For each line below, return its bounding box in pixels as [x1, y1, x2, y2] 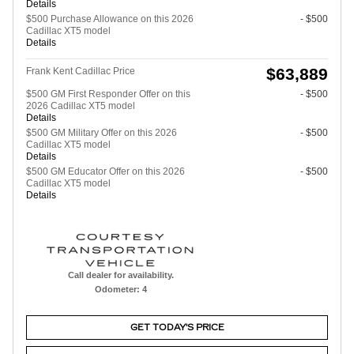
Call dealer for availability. [67, 269, 174, 280]
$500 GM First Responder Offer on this [26, 88, 190, 100]
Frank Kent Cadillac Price [26, 65, 135, 77]
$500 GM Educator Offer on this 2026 [26, 165, 185, 177]
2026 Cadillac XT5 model [26, 100, 135, 111]
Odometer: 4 [94, 284, 147, 294]
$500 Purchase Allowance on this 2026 [26, 13, 194, 24]
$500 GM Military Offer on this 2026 [26, 126, 177, 138]
